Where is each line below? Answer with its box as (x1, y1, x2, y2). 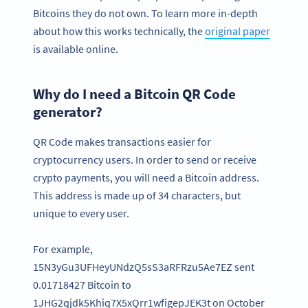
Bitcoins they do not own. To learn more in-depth (33, 6, 258, 21)
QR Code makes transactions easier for (33, 134, 211, 148)
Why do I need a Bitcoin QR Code (33, 85, 236, 104)
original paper (205, 24, 270, 38)
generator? (33, 102, 102, 122)
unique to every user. (33, 206, 129, 220)
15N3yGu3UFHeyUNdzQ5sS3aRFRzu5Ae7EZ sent (33, 260, 254, 274)
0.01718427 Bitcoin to (33, 278, 131, 292)
